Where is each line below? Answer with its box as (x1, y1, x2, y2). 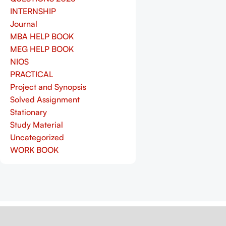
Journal (10, 19, 37, 29)
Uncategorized (10, 132, 64, 142)
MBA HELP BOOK (10, 31, 74, 41)
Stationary (10, 107, 47, 117)
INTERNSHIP (10, 6, 56, 16)
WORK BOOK (10, 145, 59, 155)
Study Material (10, 120, 63, 130)
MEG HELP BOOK (10, 44, 74, 54)
